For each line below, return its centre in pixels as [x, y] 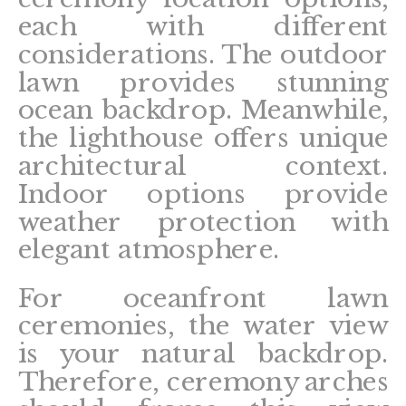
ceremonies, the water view [203, 327]
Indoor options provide [203, 195]
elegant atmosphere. [148, 251]
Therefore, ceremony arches [203, 382]
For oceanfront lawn [203, 299]
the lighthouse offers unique [203, 139]
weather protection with [203, 222]
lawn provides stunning [203, 83]
